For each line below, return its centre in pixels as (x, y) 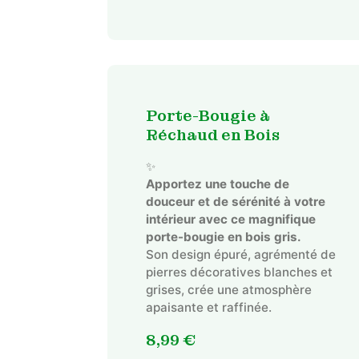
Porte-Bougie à (208, 116)
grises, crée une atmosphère (228, 290)
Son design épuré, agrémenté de (240, 255)
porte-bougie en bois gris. (223, 237)
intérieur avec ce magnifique (230, 220)
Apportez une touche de (217, 184)
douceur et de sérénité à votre (235, 202)
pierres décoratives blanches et (239, 272)
